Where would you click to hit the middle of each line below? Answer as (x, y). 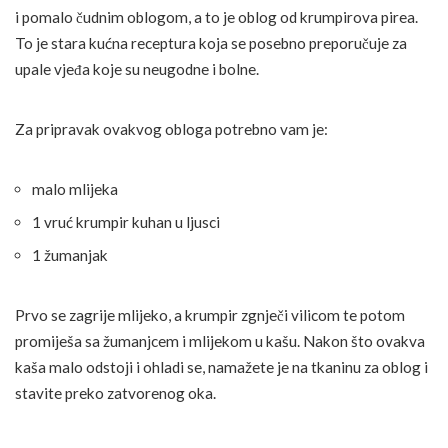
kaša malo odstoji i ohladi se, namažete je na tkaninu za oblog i (221, 366)
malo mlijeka (75, 188)
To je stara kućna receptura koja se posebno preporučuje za (211, 42)
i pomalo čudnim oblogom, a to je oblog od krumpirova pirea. (216, 16)
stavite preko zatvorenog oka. (115, 392)
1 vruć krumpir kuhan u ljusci (126, 221)
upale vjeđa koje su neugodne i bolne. (137, 68)
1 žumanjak (70, 254)
